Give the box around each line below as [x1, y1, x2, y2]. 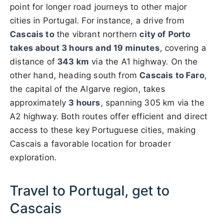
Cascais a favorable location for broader [10, 138, 171, 149]
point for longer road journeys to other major [10, 1, 187, 12]
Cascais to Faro [139, 70, 204, 80]
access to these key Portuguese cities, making [10, 125, 196, 135]
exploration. [10, 152, 57, 162]
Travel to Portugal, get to [10, 182, 170, 199]
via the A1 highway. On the [89, 56, 198, 66]
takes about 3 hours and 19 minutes [10, 43, 160, 53]
